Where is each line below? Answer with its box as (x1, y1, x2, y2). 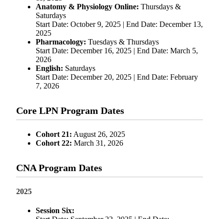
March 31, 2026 (72, 139, 123, 148)
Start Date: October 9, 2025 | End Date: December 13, (36, 20, 203, 29)
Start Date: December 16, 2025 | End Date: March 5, (36, 46, 198, 55)
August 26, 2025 (72, 130, 125, 139)
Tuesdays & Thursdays (86, 38, 159, 46)
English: (36, 64, 63, 73)
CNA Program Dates (16, 162, 102, 174)
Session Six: (36, 206, 74, 215)
